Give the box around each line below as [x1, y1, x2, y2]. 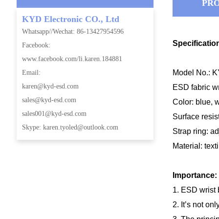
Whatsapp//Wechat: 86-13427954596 [22, 28, 124, 36]
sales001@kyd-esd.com [22, 110, 87, 118]
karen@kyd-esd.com [22, 83, 79, 90]
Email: [22, 69, 41, 77]
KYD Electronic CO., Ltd [22, 14, 119, 24]
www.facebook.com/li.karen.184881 [22, 55, 122, 63]
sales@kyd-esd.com [22, 96, 76, 104]
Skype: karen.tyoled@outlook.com [22, 124, 118, 131]
